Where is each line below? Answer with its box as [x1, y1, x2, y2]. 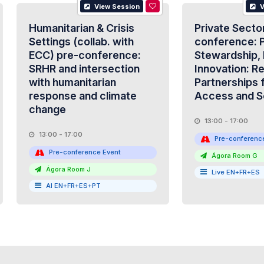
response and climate [28, 90, 137, 102]
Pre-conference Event [48, 148, 121, 156]
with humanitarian [28, 76, 116, 88]
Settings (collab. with [28, 35, 134, 48]
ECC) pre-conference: [28, 49, 141, 61]
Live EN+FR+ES [212, 167, 260, 176]
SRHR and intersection [28, 62, 140, 75]
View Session [92, 2, 140, 11]
